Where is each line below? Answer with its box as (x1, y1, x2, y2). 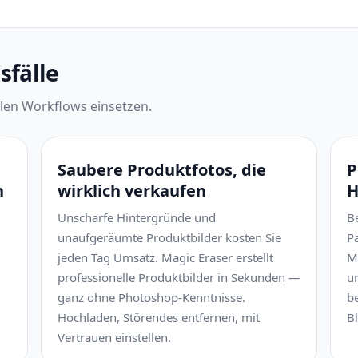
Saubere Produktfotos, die (58, 159, 266, 181)
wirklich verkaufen (58, 180, 206, 201)
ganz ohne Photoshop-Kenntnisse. (58, 289, 245, 305)
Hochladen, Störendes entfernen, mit (58, 309, 260, 325)
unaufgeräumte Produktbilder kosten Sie (58, 229, 281, 245)
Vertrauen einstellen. (58, 329, 171, 345)
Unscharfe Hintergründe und (58, 209, 216, 225)
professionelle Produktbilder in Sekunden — (58, 269, 300, 285)
